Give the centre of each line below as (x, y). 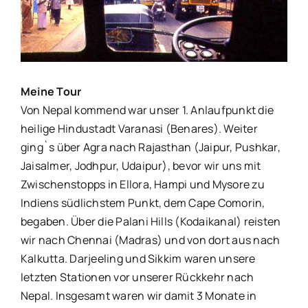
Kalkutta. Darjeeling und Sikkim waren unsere (138, 258)
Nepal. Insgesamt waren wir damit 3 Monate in (139, 295)
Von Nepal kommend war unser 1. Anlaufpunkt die (147, 110)
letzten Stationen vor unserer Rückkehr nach (137, 277)
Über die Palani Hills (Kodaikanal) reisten (176, 221)
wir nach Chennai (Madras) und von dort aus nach (151, 240)
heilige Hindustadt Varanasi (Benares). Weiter (139, 128)
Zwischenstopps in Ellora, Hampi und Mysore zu (143, 184)
